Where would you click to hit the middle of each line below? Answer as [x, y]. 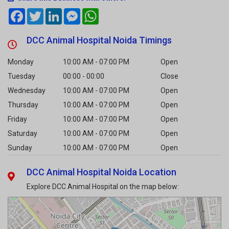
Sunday [20, 116]
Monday [21, 30]
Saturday [22, 102]
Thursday [23, 73]
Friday [17, 88]
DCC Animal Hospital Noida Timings [99, 9]
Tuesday [21, 45]
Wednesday [27, 59]
